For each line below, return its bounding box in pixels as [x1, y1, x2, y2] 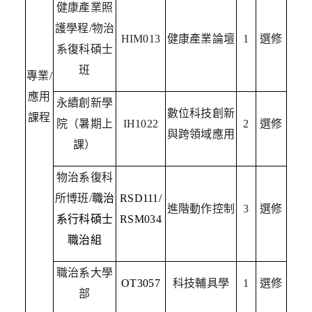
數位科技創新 [166, 107, 235, 120]
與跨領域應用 [166, 128, 235, 141]
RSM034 [120, 213, 162, 226]
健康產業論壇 [166, 33, 235, 45]
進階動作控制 [166, 203, 235, 215]
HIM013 [120, 33, 161, 45]
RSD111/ [119, 192, 162, 205]
